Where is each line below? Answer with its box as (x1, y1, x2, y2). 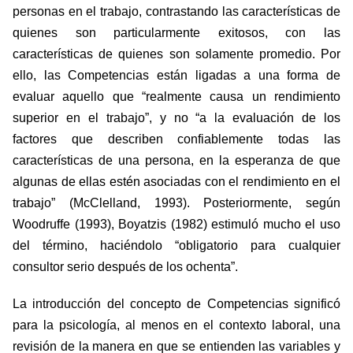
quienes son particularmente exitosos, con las (13, 26, 340, 40)
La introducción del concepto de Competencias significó (13, 297, 340, 311)
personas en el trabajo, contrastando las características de (13, 5, 340, 19)
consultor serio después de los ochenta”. (13, 260, 238, 274)
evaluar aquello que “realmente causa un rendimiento (13, 90, 340, 104)
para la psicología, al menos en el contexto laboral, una (13, 318, 340, 333)
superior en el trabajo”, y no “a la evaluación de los (13, 111, 340, 125)
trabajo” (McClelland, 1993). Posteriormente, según (13, 196, 340, 210)
